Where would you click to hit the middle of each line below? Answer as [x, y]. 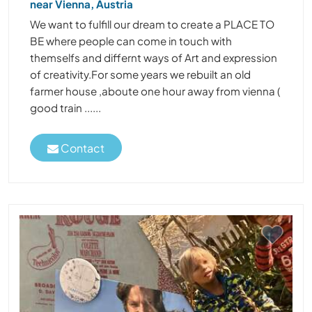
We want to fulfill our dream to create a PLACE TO [152, 24]
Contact [81, 148]
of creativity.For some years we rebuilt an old [140, 75]
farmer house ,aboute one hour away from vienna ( [155, 91]
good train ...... [65, 108]
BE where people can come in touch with [131, 41]
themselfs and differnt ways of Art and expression [154, 58]
